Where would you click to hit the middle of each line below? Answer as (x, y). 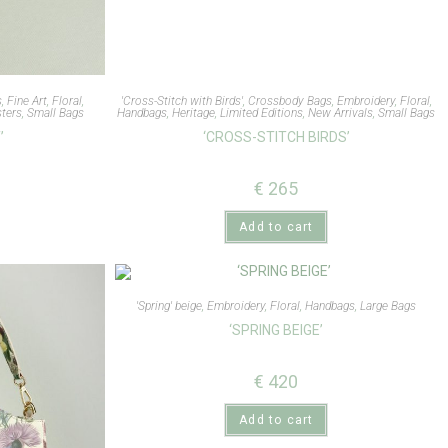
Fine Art (27, 101)
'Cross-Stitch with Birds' (181, 101)
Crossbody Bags (289, 101)
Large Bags (388, 306)
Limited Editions (262, 113)
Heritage (194, 113)
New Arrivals (341, 113)
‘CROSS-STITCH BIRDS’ (276, 137)
